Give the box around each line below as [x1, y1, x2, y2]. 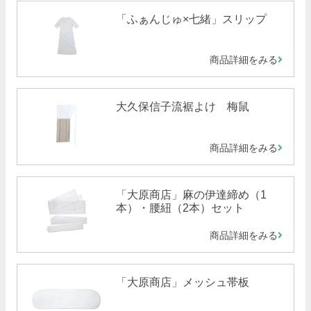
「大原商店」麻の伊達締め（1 [115, 188, 267, 201]
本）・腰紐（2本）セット [115, 201, 244, 214]
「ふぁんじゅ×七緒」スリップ [115, 13, 267, 26]
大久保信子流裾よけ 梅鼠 [115, 101, 249, 113]
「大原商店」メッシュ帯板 [115, 276, 249, 288]
